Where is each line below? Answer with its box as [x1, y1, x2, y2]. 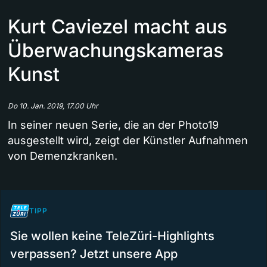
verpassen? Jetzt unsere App [10, 246, 178, 261]
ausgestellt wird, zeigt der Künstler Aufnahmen [8, 133, 248, 147]
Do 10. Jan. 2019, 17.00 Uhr [8, 101, 98, 110]
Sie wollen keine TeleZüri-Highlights [10, 228, 215, 243]
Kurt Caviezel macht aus [8, 14, 227, 38]
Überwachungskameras [8, 38, 223, 62]
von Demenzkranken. [8, 149, 117, 162]
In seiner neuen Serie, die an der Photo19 [8, 118, 219, 131]
